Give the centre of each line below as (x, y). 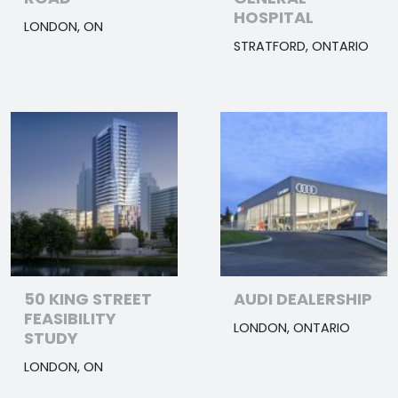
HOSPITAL (274, 17)
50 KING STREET (88, 298)
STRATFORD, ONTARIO (301, 46)
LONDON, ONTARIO (292, 327)
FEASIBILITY (70, 318)
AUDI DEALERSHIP (303, 298)
